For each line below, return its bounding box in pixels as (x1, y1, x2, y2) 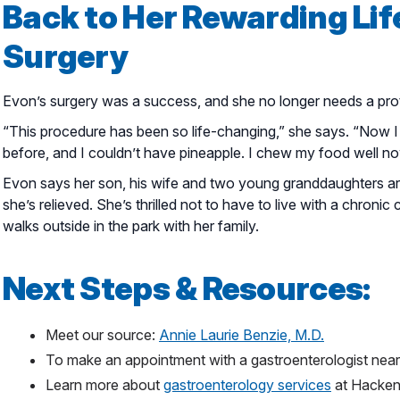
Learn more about (46, 375, 163, 394)
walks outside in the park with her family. (3, 216, 259, 235)
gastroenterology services (163, 375, 331, 394)
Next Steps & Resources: (3, 268, 371, 308)
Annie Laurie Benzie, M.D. (159, 325, 324, 344)
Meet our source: (46, 325, 159, 344)
